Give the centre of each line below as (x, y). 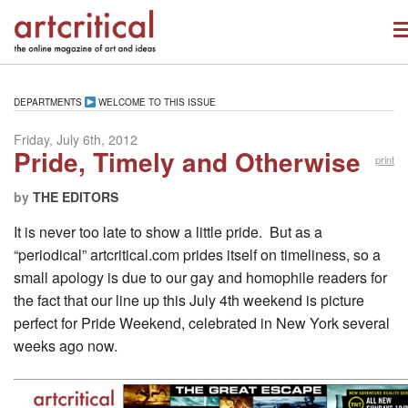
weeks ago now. (66, 345)
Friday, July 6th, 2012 (76, 139)
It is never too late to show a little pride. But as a (168, 231)
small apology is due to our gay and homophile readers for (200, 277)
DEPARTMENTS (48, 102)
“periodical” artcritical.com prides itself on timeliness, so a (197, 254)
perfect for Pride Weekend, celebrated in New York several (202, 322)
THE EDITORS (76, 196)
